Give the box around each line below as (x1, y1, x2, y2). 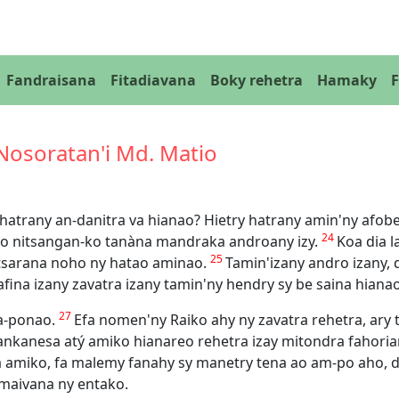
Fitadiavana (110, 70, 196, 91)
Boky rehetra (210, 70, 303, 91)
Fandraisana (6, 70, 96, 91)
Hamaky (317, 70, 377, 91)
